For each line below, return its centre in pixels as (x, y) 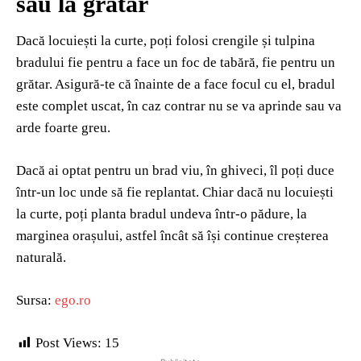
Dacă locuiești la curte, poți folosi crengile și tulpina (166, 41)
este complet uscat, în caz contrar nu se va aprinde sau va (179, 106)
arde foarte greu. (63, 128)
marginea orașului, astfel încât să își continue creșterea (172, 236)
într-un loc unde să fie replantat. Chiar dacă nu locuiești (175, 193)
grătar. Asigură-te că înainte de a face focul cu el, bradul (176, 85)
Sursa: (35, 301)
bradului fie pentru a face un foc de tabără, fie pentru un (176, 63)
